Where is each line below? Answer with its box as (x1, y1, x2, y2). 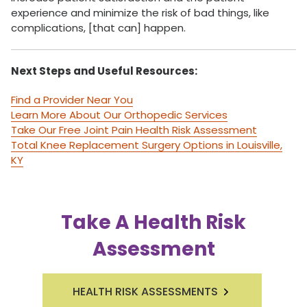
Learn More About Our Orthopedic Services (11, 108, 228, 122)
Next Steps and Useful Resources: (11, 64, 197, 78)
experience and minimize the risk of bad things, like (11, 5, 269, 20)
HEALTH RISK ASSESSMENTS (73, 284, 218, 299)
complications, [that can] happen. (11, 21, 186, 35)
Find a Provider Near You (11, 93, 133, 107)
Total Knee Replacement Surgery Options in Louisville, (11, 138, 282, 152)
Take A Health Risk (61, 209, 246, 236)
